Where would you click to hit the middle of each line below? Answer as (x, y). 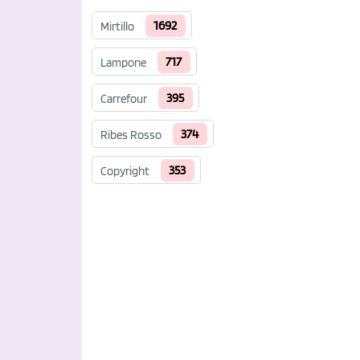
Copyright (125, 171)
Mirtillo (117, 27)
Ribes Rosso (131, 135)
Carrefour (124, 99)
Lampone (123, 63)
